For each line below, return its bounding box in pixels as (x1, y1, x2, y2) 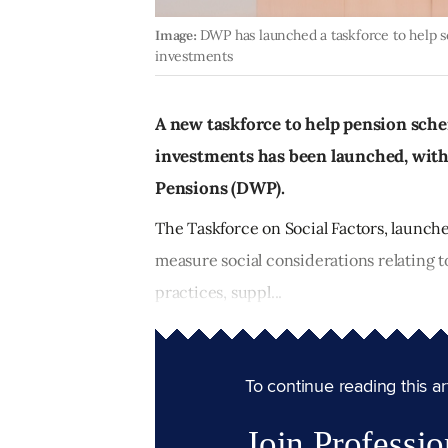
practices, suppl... (155, 282, 283, 303)
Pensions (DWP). (155, 177, 286, 200)
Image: (155, 26, 197, 46)
